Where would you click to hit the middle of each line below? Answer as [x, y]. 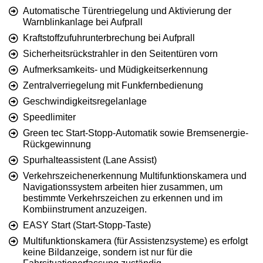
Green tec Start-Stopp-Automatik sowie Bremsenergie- [136, 133]
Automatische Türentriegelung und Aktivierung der [127, 11]
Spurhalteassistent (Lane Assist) [90, 160]
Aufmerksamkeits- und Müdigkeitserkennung [115, 70]
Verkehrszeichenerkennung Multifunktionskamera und [135, 176]
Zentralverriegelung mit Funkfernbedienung [113, 86]
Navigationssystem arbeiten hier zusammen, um [123, 187]
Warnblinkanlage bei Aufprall [83, 22]
